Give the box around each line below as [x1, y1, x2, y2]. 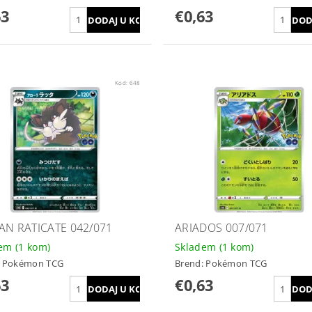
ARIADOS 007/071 [174, 219, 268, 235]
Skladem [174, 240, 219, 253]
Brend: [174, 257, 206, 270]
